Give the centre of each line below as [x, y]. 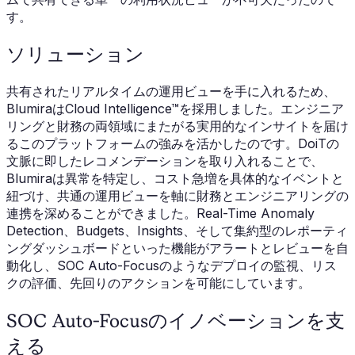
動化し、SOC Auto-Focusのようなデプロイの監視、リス [172, 265]
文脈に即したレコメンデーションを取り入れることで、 [165, 160]
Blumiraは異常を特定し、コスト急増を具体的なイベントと [175, 178]
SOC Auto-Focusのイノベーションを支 [176, 320]
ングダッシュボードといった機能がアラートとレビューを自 [177, 248]
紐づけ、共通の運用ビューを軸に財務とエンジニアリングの [177, 195]
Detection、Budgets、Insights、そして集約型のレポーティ [177, 230]
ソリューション [75, 54]
